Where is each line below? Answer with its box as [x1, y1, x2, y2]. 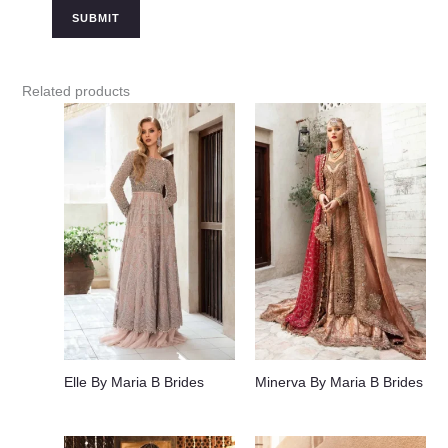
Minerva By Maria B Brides [255, 374, 423, 391]
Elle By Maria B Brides [63, 374, 204, 391]
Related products [21, 82, 130, 99]
